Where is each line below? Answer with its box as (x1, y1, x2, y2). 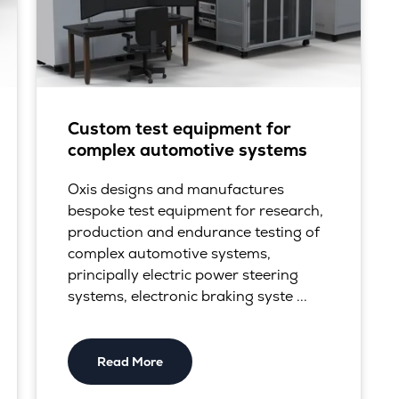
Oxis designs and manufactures (67, 179, 284, 199)
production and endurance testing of (67, 222, 320, 241)
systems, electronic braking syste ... (67, 286, 307, 305)
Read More (96, 353, 163, 370)
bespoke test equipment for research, (67, 200, 323, 220)
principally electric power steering (67, 265, 298, 284)
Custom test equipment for (67, 117, 291, 140)
